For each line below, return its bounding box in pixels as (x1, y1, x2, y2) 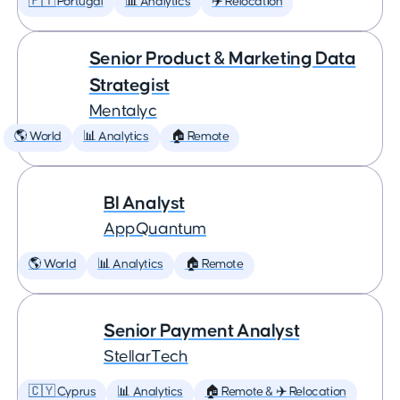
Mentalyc (88, 103, 157, 120)
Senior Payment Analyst (104, 321, 300, 340)
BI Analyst (104, 194, 185, 212)
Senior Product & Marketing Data (88, 49, 356, 68)
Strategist (88, 76, 170, 95)
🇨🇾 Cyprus (29, 386, 96, 398)
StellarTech (104, 348, 188, 365)
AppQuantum (104, 221, 206, 237)
